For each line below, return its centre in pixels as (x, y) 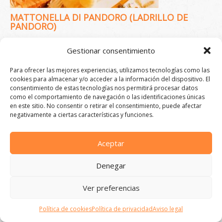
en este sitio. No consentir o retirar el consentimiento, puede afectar (106, 106)
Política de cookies (65, 209)
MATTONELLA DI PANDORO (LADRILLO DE (99, 17)
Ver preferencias (111, 188)
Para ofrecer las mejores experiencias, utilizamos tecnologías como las (110, 70)
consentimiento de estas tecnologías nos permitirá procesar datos (104, 88)
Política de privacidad (122, 209)
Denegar (111, 165)
